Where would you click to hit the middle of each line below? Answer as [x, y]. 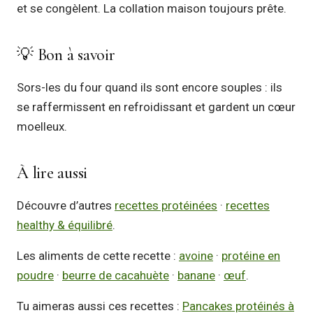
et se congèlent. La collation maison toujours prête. [152, 8]
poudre [35, 275]
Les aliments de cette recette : [98, 256]
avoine [196, 256]
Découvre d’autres [66, 205]
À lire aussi [52, 173]
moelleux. [42, 126]
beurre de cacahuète [116, 275]
